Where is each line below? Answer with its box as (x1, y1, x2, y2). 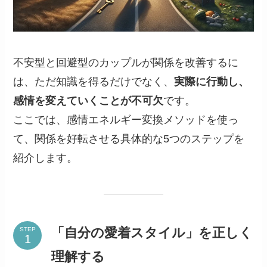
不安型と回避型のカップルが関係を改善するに (13, 56, 239, 69)
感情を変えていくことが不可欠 (13, 94, 164, 107)
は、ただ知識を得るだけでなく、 (13, 75, 175, 88)
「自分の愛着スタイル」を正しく (51, 225, 253, 241)
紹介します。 (13, 151, 78, 164)
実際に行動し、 (174, 75, 250, 88)
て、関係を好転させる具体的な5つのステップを (13, 132, 245, 145)
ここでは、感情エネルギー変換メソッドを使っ (13, 113, 239, 126)
